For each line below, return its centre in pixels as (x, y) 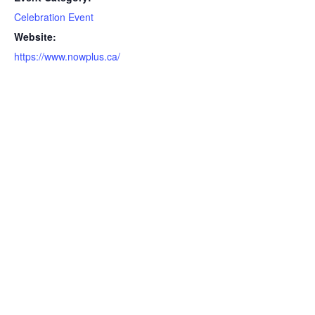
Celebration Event (54, 17)
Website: (36, 37)
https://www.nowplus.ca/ (67, 57)
